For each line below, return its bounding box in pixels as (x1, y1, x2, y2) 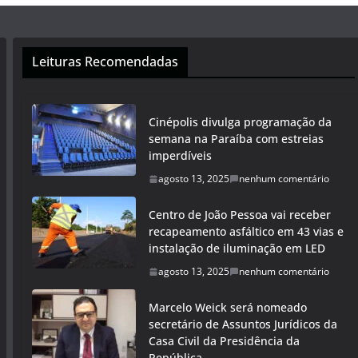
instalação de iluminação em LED (149, 241, 325, 256)
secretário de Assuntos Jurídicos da (149, 316, 337, 332)
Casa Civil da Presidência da (149, 333, 300, 348)
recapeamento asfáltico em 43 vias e (149, 224, 344, 239)
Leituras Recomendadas (32, 53, 178, 70)
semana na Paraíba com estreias (149, 131, 324, 146)
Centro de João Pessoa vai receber (149, 207, 331, 222)
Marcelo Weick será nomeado (149, 300, 307, 315)
